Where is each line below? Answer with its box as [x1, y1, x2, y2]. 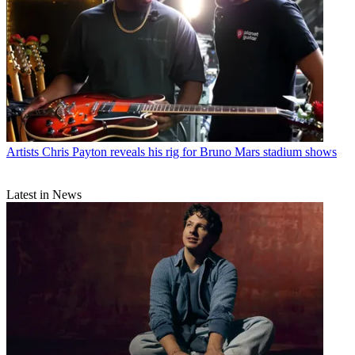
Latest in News [6, 187, 82, 201]
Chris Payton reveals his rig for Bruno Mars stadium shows [42, 144, 337, 158]
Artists [6, 144, 39, 158]
